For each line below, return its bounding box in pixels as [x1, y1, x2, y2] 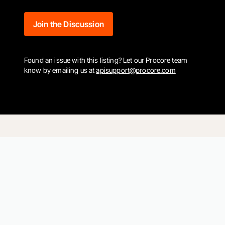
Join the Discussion [33, 19, 104, 29]
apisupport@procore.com [96, 65, 176, 74]
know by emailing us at [24, 65, 95, 74]
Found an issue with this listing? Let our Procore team [24, 55, 188, 64]
